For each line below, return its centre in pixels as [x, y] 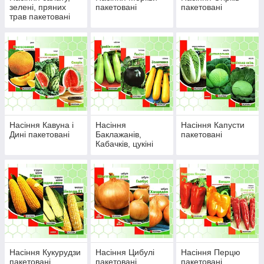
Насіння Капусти [213, 125]
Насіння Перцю [211, 253]
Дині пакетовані [39, 135]
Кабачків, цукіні [124, 144]
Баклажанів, [118, 135]
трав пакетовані [40, 17]
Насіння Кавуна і [42, 125]
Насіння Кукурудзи [45, 253]
